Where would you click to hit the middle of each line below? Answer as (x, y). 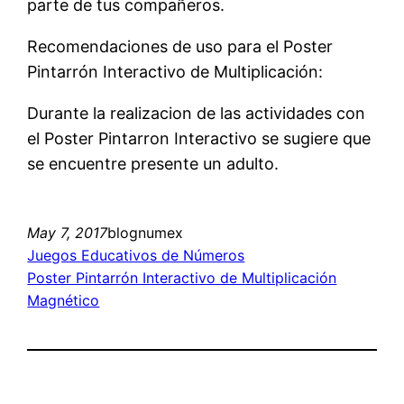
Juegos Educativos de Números (136, 255)
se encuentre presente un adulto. (153, 163)
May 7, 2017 (68, 232)
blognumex (146, 232)
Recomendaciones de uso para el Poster (180, 46)
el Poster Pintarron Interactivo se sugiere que (199, 138)
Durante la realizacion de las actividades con (197, 113)
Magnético (64, 300)
